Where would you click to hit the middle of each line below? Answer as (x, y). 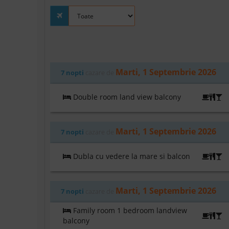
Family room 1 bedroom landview (129, 211)
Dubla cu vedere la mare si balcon (131, 156)
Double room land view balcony (126, 97)
